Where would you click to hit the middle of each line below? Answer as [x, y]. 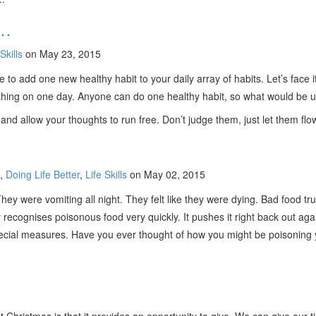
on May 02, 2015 [166, 174]
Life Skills [106, 174]
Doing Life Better [43, 174]
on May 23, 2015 [62, 54]
